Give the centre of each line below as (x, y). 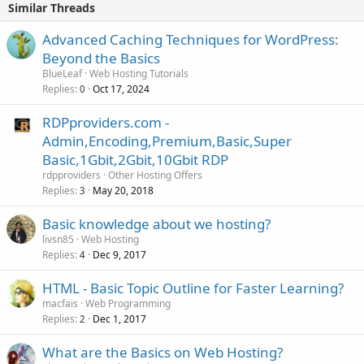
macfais (60, 303)
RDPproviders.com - (106, 122)
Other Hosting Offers (155, 175)
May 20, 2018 (123, 190)
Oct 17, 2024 (121, 89)
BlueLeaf (62, 73)
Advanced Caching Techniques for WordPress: (191, 39)
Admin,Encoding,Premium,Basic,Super (167, 141)
